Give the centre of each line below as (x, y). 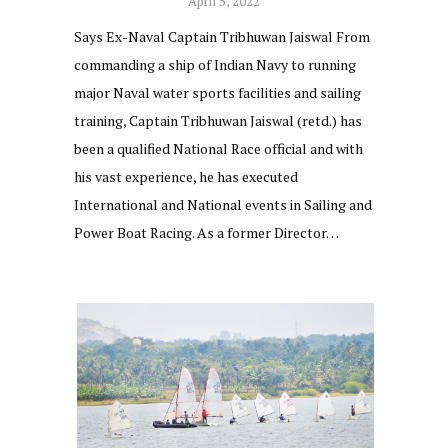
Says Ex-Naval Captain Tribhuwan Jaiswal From (222, 37)
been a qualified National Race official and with (218, 149)
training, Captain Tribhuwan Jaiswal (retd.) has (218, 121)
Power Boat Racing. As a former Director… (206, 233)
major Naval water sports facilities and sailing (217, 93)
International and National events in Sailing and (223, 205)
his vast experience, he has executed (186, 177)
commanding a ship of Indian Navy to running (215, 65)
